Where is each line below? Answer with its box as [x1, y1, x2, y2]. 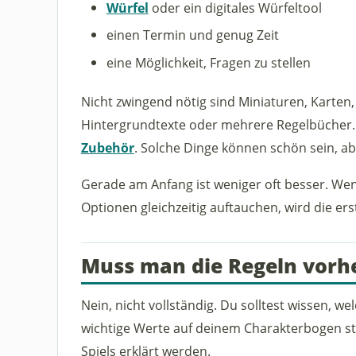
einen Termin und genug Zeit [106, 25, 279, 44]
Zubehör [80, 137, 134, 157]
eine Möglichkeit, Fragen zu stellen [106, 52, 311, 72]
